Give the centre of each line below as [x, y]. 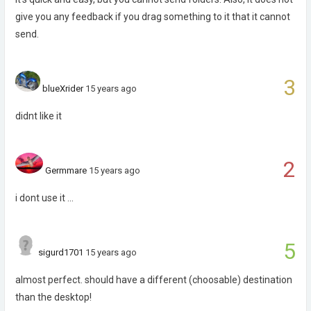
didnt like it [39, 116]
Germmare [66, 170]
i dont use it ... [44, 198]
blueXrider [63, 89]
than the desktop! [53, 297]
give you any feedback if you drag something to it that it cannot [153, 17]
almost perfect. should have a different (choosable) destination [154, 280]
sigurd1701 [61, 252]
